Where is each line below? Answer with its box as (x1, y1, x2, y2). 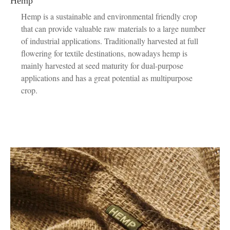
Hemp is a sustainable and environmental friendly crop (21, 10, 197, 22)
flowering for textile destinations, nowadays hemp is (21, 47, 187, 59)
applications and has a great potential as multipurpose (21, 72, 193, 83)
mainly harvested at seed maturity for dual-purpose (21, 60, 183, 71)
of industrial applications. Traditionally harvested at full (21, 35, 198, 46)
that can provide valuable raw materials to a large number (21, 23, 205, 34)
